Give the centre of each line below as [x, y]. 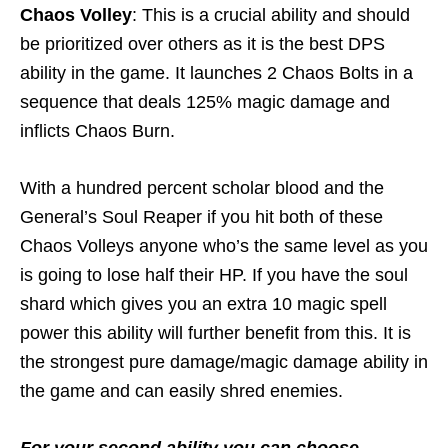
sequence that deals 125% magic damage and [205, 102]
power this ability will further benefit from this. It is [215, 333]
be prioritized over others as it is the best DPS [202, 44]
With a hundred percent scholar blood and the [202, 188]
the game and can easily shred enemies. [181, 391]
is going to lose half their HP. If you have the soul [214, 275]
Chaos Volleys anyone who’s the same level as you [224, 246]
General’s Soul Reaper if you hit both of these [201, 217]
